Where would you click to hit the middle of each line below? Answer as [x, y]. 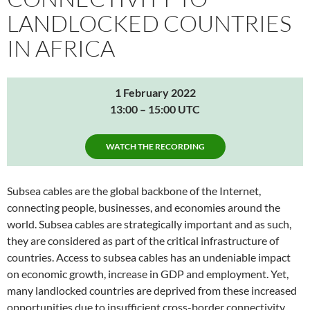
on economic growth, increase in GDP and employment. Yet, [148, 274]
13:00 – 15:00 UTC [155, 109]
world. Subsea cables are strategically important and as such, [149, 224]
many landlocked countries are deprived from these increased [152, 290]
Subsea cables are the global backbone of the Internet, [134, 191]
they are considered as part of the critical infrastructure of [143, 240]
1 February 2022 [155, 92]
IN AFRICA [61, 48]
